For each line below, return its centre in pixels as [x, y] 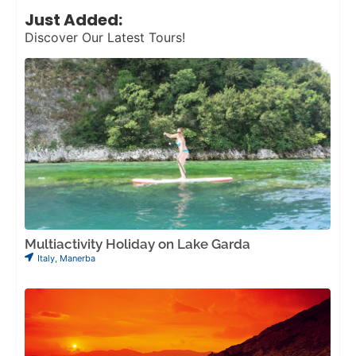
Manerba [77, 259]
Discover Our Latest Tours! [105, 37]
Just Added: [74, 19]
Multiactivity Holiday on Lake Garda [137, 244]
